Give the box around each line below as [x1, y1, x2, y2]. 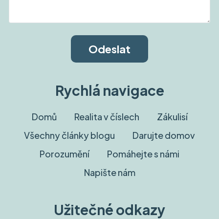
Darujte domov [132, 130, 195, 141]
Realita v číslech [74, 111, 139, 123]
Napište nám [84, 167, 135, 178]
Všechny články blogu [24, 130, 115, 141]
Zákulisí [156, 111, 188, 123]
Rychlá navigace [55, 82, 164, 99]
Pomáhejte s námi [107, 148, 179, 160]
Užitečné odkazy [54, 201, 165, 218]
